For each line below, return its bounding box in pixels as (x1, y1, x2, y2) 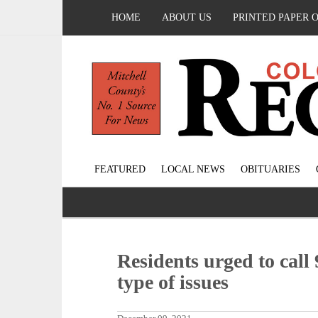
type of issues (117, 271, 229, 294)
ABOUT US (162, 12, 212, 23)
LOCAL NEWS (160, 164, 225, 175)
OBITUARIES (240, 164, 300, 175)
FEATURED (94, 164, 146, 175)
